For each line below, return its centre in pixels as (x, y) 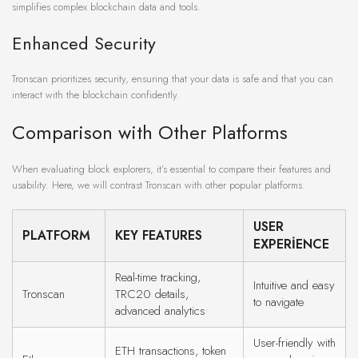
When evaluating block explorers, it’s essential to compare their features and (171, 169)
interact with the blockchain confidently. (96, 95)
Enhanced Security (84, 44)
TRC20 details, (152, 294)
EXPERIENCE (291, 245)
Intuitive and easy (294, 286)
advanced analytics (160, 311)
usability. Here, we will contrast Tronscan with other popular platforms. (159, 185)
